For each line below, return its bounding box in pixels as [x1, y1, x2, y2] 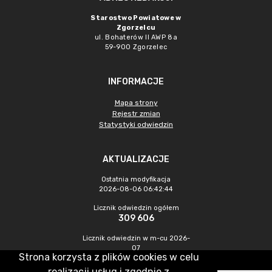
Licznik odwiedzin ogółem [93, 204, 179, 212]
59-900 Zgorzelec [104, 43, 168, 51]
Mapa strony [114, 98, 158, 107]
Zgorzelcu [116, 24, 156, 32]
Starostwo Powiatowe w [90, 14, 182, 22]
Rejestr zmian [112, 109, 160, 118]
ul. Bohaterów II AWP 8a [95, 33, 177, 41]
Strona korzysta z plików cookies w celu [18, 251, 199, 263]
